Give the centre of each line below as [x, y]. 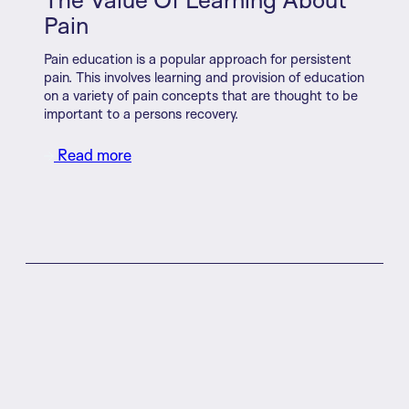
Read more [93, 154]
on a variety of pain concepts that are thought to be [201, 95]
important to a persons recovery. [141, 113]
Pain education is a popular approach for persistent [198, 58]
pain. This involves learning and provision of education [204, 77]
